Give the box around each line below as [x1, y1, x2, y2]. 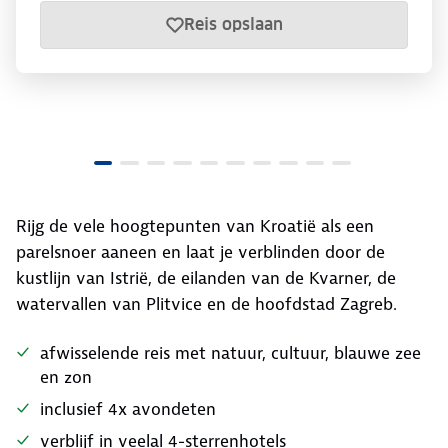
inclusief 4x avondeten [40, 398, 216, 420]
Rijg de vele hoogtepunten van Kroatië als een [16, 215, 374, 237]
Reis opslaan [183, 14, 283, 35]
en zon [40, 366, 92, 388]
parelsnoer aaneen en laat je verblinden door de [16, 241, 385, 263]
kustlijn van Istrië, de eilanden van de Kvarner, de [16, 267, 396, 289]
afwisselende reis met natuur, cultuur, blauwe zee [40, 342, 421, 364]
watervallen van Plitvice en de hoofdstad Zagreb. [16, 293, 397, 315]
